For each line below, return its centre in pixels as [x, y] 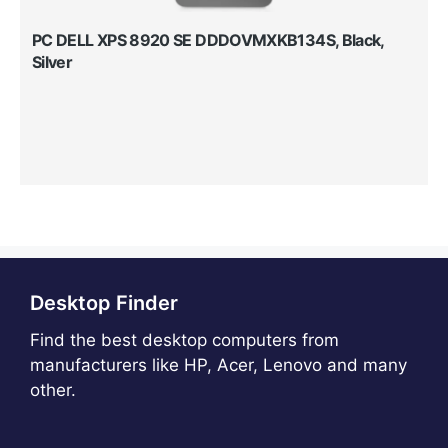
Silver [52, 61]
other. [53, 389]
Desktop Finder [104, 302]
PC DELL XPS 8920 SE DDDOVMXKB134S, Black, [208, 39]
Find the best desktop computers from [184, 339]
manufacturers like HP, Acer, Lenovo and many [218, 364]
